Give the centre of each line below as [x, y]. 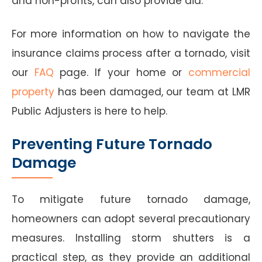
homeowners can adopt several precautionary [131, 218]
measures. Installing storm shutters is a [131, 238]
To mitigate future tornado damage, [131, 199]
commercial [220, 72]
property [33, 92]
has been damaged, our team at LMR [152, 92]
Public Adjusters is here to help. [89, 111]
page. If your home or [121, 72]
